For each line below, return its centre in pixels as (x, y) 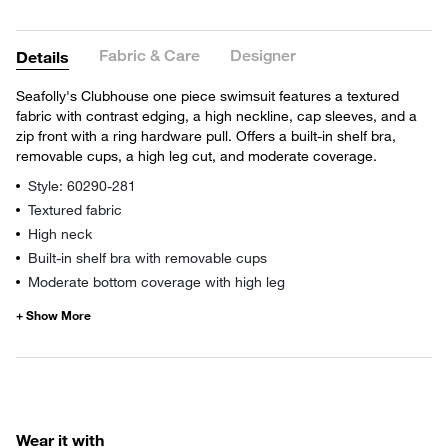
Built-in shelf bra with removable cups (147, 257)
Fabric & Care (149, 56)
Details (42, 56)
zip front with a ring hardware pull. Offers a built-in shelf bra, (206, 135)
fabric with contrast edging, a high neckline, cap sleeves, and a (216, 115)
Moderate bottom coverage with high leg (156, 281)
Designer (263, 56)
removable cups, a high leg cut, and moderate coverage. (196, 155)
